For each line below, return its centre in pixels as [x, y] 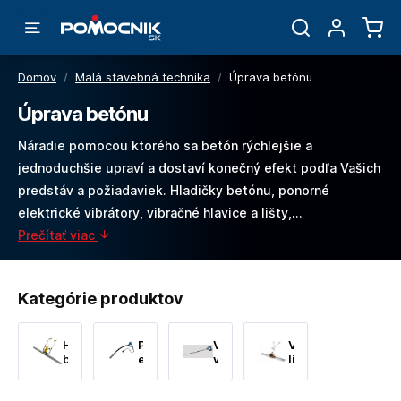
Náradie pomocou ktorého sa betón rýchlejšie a [165, 145]
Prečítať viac [58, 235]
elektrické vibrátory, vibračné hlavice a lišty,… [160, 213]
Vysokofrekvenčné [268, 344]
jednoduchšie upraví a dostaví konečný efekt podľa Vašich [199, 168]
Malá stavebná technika [143, 77]
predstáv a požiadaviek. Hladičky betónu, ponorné [174, 190]
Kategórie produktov [101, 299]
